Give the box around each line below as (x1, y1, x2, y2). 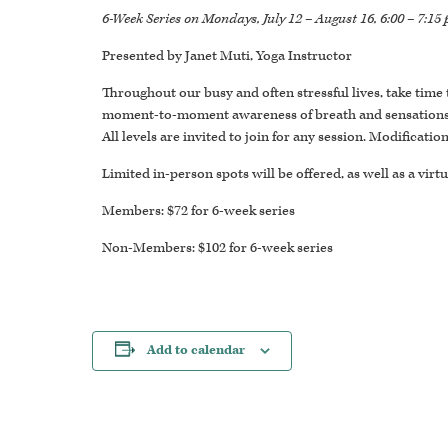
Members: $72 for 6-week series (102, 201, 295, 220)
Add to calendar (146, 341, 245, 359)
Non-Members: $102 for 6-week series (102, 238, 333, 257)
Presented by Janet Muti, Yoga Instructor (102, 46, 352, 65)
